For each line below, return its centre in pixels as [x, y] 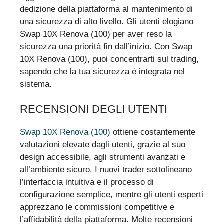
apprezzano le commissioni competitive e [97, 207]
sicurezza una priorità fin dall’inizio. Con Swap [106, 46]
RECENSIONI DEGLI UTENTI [94, 109]
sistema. [36, 84]
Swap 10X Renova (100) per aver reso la [96, 34]
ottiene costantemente [153, 132]
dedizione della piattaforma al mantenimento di [106, 9]
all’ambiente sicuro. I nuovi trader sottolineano [106, 170]
